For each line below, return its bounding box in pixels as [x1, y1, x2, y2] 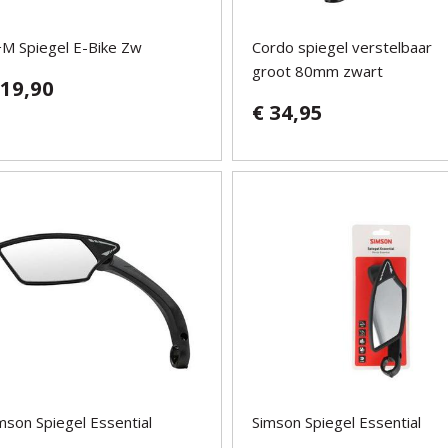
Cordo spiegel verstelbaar [252, 37, 433, 58]
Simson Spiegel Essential [252, 412, 422, 433]
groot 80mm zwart [252, 61, 384, 82]
